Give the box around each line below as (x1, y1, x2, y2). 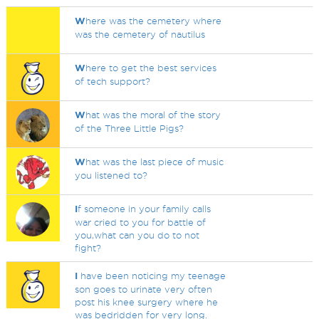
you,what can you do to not (75, 230, 200, 240)
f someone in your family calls (78, 204, 211, 214)
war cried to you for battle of (75, 217, 206, 227)
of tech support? (75, 76, 151, 86)
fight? (75, 243, 102, 253)
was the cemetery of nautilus (75, 29, 206, 39)
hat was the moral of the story (85, 110, 221, 120)
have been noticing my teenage (78, 271, 226, 281)
